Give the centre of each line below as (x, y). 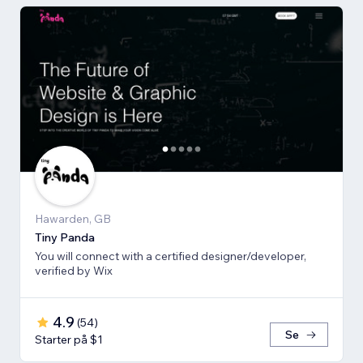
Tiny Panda (65, 238)
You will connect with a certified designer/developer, (171, 256)
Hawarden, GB (73, 219)
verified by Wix (74, 271)
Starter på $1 (69, 340)
